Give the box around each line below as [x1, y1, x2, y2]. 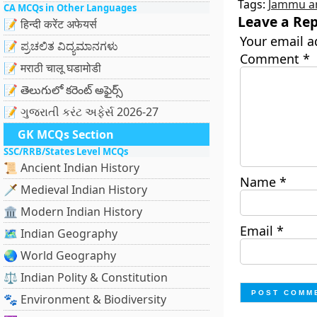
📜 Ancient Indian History [4, 160, 139, 175]
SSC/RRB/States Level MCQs [4, 145, 128, 158]
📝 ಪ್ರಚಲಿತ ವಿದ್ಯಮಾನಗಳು [4, 38, 118, 54]
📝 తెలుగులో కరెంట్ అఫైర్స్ [4, 82, 123, 98]
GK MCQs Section [18, 127, 114, 142]
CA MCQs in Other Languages [4, 1, 137, 14]
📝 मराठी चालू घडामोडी [4, 60, 101, 76]
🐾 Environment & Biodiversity [4, 292, 166, 307]
